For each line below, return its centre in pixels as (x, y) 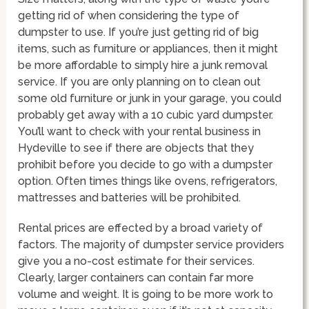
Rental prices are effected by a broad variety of (141, 228)
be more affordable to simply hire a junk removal (143, 65)
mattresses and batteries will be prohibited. (130, 197)
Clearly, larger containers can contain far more (136, 277)
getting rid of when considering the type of (129, 15)
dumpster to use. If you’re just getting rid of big (139, 32)
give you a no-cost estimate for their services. (137, 261)
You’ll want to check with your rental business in (140, 131)
